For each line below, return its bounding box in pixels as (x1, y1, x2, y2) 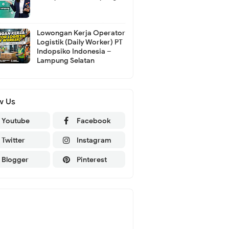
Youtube (2, 117, 30, 125)
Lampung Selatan (36, 56, 95, 65)
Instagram (76, 136, 111, 145)
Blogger (2, 155, 29, 164)
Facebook (76, 117, 110, 125)
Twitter (2, 136, 26, 145)
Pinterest (76, 155, 107, 164)
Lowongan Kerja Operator (36, 29, 125, 37)
